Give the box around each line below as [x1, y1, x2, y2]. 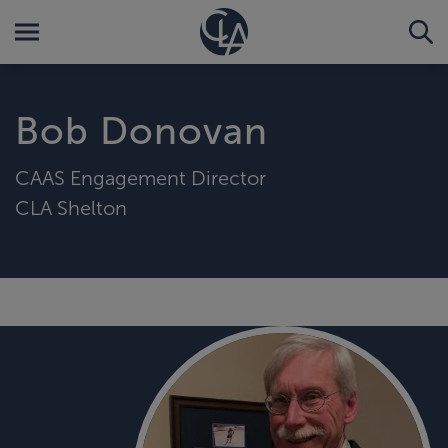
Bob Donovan [15, 110, 268, 152]
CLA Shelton [15, 196, 127, 219]
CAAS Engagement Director [15, 166, 266, 189]
